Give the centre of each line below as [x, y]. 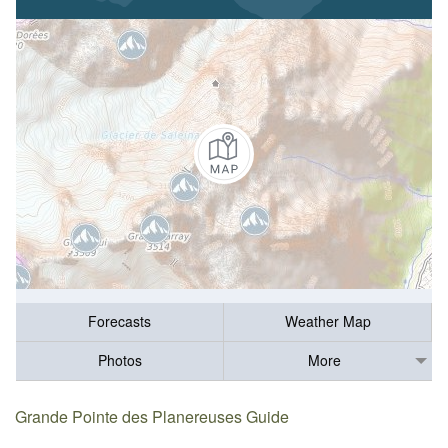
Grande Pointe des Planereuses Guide [152, 416]
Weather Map [327, 321]
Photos [119, 360]
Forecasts [119, 321]
